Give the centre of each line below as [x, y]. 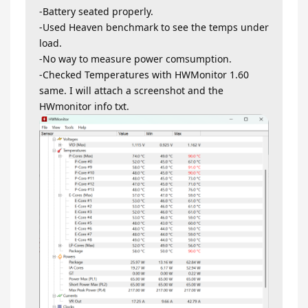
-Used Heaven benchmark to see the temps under [154, 27]
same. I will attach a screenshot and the [131, 91]
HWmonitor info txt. [84, 107]
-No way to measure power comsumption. [135, 59]
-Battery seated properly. [96, 12]
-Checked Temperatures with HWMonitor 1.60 [144, 75]
